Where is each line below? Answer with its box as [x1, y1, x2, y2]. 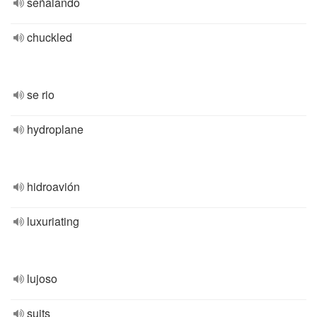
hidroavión [27, 178, 80, 195]
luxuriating [27, 213, 79, 229]
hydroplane [27, 121, 83, 137]
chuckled [27, 29, 72, 45]
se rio [27, 86, 54, 103]
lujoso [27, 270, 57, 287]
